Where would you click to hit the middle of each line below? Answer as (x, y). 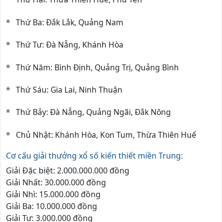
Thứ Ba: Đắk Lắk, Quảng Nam (70, 22)
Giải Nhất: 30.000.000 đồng (56, 183)
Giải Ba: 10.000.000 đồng (52, 206)
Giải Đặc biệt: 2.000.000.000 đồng (68, 171)
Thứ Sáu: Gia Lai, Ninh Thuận (69, 89)
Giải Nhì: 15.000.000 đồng (53, 194)
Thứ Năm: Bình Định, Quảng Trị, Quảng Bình (97, 67)
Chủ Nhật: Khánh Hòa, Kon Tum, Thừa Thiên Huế (106, 135)
